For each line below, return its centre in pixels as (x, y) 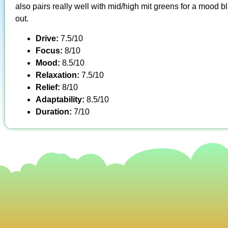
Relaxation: (59, 75)
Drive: (48, 38)
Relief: (49, 87)
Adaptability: (61, 99)
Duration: (55, 111)
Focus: (50, 50)
